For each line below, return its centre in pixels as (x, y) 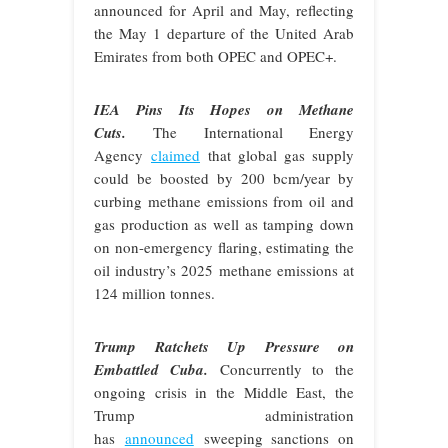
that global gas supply (277, 154)
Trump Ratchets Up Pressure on (224, 346)
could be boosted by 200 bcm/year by (224, 177)
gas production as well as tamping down (224, 223)
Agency (122, 154)
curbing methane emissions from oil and (224, 200)
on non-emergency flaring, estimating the (224, 246)
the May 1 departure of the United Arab (224, 32)
